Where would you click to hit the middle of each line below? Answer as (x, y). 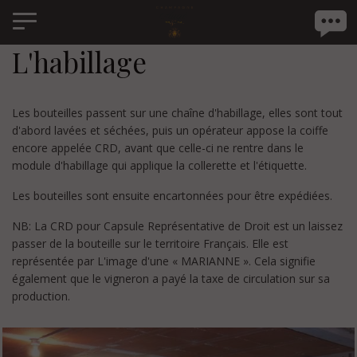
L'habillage (79, 62)
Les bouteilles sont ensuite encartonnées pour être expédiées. (172, 196)
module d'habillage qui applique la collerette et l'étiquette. (159, 165)
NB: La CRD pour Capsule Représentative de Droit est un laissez (177, 226)
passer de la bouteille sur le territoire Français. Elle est (150, 243)
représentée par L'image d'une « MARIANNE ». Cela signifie (164, 261)
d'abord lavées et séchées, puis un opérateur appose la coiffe (170, 130)
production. (41, 296)
